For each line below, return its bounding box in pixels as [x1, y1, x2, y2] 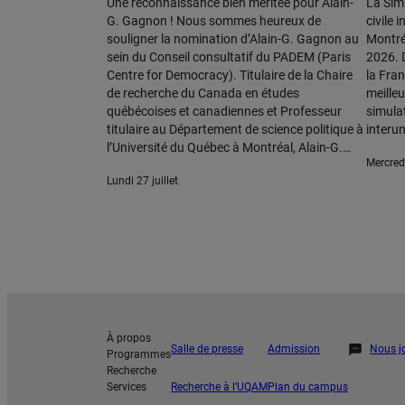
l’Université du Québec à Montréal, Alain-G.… [107, 140, 351, 155]
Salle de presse [171, 343, 243, 355]
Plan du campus [268, 381, 348, 393]
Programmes [107, 348, 171, 361]
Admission [268, 343, 320, 355]
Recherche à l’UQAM [171, 381, 268, 393]
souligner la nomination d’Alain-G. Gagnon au [107, 32, 359, 47]
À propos [107, 332, 151, 344]
